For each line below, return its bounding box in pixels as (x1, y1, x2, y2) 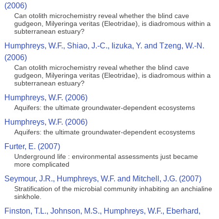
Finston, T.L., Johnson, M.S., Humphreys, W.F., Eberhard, (4, 207, 200, 215)
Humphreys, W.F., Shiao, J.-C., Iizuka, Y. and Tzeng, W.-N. (4, 42, 204, 50)
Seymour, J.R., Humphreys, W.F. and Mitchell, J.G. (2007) (4, 175, 201, 183)
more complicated (14, 160, 69, 168)
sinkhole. (14, 193, 42, 200)
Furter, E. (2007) (4, 142, 60, 151)
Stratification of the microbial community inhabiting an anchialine (14, 185, 212, 193)
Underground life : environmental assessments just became (14, 153, 198, 160)
